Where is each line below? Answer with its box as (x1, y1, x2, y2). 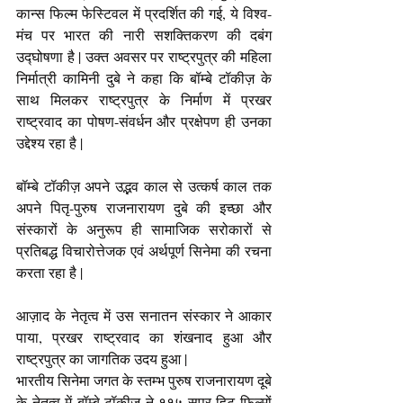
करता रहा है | (16, 262, 83, 282)
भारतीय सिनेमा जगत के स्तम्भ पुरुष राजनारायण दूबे (16, 370, 272, 390)
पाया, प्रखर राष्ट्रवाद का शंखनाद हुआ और (16, 327, 272, 346)
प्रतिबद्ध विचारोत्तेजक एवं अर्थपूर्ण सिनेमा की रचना (16, 240, 272, 260)
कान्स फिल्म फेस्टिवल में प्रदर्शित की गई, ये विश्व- (16, 3, 272, 22)
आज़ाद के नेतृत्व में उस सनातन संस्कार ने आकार (16, 305, 272, 325)
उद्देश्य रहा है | (16, 132, 86, 152)
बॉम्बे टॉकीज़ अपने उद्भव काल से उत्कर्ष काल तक (16, 175, 272, 195)
